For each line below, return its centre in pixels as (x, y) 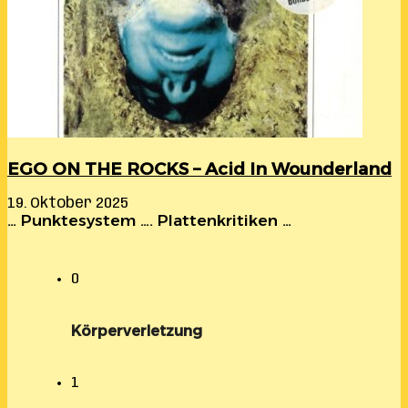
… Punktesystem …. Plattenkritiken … (149, 221)
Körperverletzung (137, 331)
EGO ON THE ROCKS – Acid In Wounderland (199, 168)
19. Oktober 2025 (68, 204)
